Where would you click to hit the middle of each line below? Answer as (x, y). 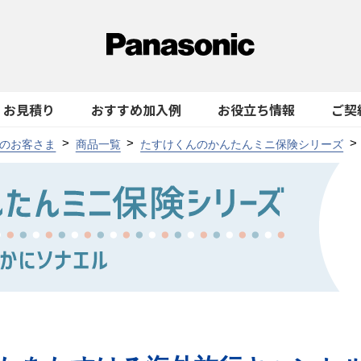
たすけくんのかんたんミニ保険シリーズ (242, 144)
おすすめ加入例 (136, 109)
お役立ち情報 (256, 109)
